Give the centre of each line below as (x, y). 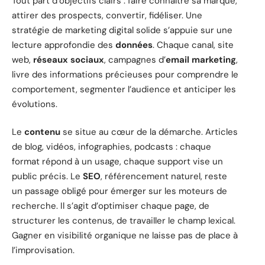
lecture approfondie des (64, 45)
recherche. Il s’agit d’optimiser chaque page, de (111, 206)
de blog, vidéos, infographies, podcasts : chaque (112, 147)
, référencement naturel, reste (164, 177)
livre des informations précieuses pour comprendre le (125, 74)
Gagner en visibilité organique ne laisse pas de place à (125, 236)
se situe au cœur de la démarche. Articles (149, 132)
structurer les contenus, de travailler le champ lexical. (124, 221)
